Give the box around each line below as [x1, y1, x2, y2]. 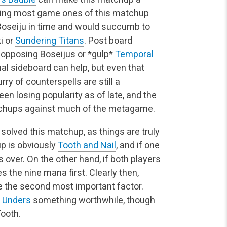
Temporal [115, 48, 154, 59]
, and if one [116, 139, 160, 150]
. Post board [84, 34, 132, 46]
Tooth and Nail [58, 139, 116, 150]
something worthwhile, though [31, 194, 155, 205]
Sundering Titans [15, 34, 84, 46]
